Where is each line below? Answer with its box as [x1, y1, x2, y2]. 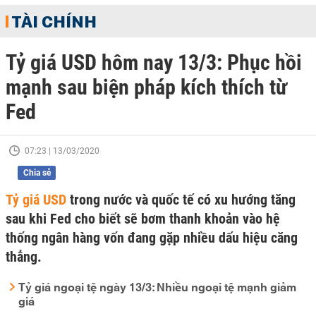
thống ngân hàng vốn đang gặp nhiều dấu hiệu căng [6, 229, 298, 246]
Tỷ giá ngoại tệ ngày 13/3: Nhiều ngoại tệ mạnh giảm [18, 278, 296, 294]
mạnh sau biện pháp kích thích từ [6, 75, 287, 99]
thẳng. [6, 248, 42, 265]
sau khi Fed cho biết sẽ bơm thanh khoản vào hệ [6, 210, 280, 227]
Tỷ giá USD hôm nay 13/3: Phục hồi [6, 50, 302, 75]
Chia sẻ [23, 168, 51, 178]
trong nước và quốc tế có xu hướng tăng [66, 191, 296, 208]
